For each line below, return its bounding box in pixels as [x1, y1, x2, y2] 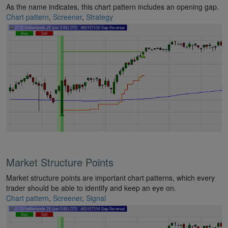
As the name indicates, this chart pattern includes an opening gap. [6, 2, 219, 12]
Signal [86, 193, 106, 204]
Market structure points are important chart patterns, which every [6, 173, 215, 183]
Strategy [86, 12, 113, 22]
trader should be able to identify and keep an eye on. [6, 183, 176, 193]
